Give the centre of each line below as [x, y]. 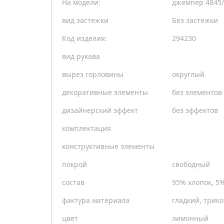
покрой [74, 164]
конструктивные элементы [108, 146]
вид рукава [81, 56]
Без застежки [195, 20]
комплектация [86, 128]
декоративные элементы [105, 92]
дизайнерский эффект [100, 110]
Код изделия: [84, 38]
